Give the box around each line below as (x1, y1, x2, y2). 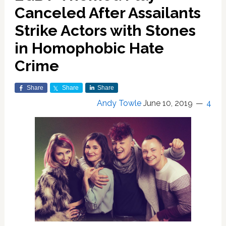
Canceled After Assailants (14, 4, 201, 22)
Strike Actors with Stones (14, 22, 196, 39)
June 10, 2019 (143, 98, 193, 108)
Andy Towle (97, 98, 142, 108)
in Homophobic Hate (14, 39, 164, 57)
